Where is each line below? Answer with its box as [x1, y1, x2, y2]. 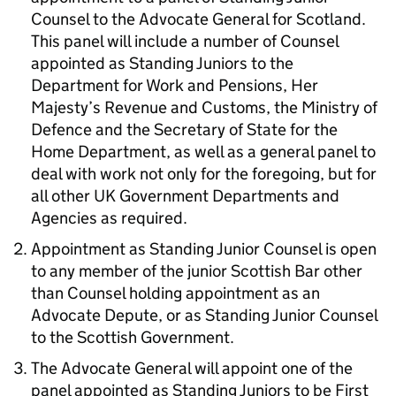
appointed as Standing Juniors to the [31, 53, 293, 73]
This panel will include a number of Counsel [31, 31, 339, 51]
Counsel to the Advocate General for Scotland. [31, 9, 366, 29]
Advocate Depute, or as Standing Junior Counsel [31, 305, 377, 325]
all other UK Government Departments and [31, 186, 339, 206]
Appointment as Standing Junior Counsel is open [31, 239, 377, 259]
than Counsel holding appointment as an [31, 283, 320, 303]
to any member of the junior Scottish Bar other [31, 261, 362, 281]
